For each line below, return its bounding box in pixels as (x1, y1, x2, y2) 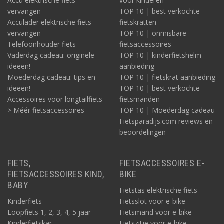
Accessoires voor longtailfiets (7, 94, 102, 104)
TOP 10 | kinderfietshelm (119, 50, 201, 60)
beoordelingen (119, 127, 166, 137)
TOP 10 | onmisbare (119, 28, 186, 38)
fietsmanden (119, 94, 160, 104)
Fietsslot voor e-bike (119, 196, 185, 206)
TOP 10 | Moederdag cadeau (119, 105, 215, 115)
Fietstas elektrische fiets (119, 185, 197, 195)
